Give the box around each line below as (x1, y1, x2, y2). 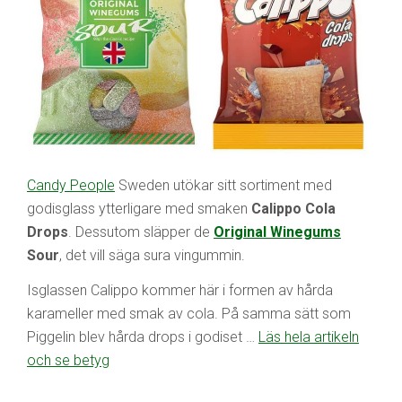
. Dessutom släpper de (68, 223, 214, 240)
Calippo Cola (251, 199, 336, 217)
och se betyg (27, 351, 109, 369)
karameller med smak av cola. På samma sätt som (27, 304, 351, 322)
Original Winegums (214, 223, 341, 240)
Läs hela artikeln (258, 328, 359, 345)
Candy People (27, 176, 115, 194)
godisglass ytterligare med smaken (27, 199, 251, 217)
